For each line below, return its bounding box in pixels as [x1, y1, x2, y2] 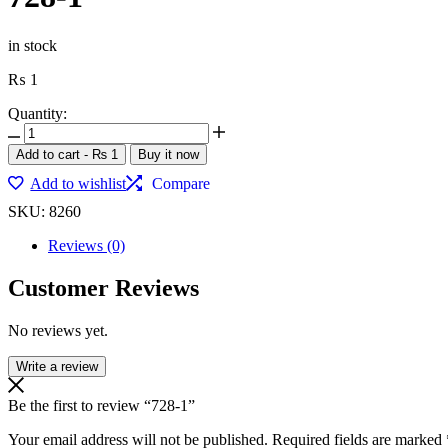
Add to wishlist [30, 174, 127, 192]
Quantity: [8, 104, 67, 122]
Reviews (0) [48, 236, 125, 254]
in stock [8, 36, 57, 54]
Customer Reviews [8, 274, 199, 301]
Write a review [16, 358, 98, 374]
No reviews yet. [8, 321, 108, 339]
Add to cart [16, 146, 80, 162]
